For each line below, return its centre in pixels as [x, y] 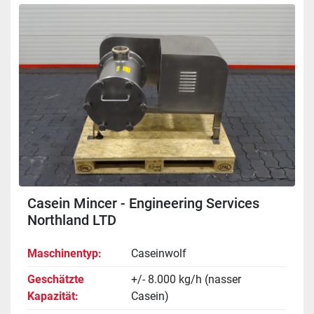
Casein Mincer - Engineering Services [143, 203]
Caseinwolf [159, 253]
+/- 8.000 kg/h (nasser [186, 279]
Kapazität [51, 296]
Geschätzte [56, 279]
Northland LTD [72, 220]
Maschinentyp [63, 253]
